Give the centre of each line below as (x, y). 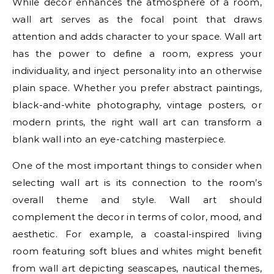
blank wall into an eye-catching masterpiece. (119, 139)
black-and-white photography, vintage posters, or (137, 105)
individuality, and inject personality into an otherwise (137, 70)
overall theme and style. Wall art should (137, 199)
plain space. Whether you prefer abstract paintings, (137, 87)
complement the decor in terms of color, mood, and (137, 217)
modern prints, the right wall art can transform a (137, 122)
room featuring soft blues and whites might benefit (137, 251)
